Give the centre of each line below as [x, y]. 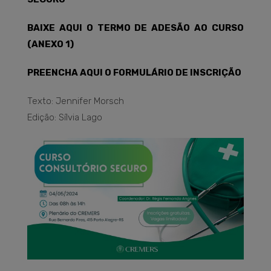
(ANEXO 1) [51, 44]
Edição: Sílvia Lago [65, 118]
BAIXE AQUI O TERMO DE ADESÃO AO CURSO [135, 28]
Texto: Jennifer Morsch [76, 101]
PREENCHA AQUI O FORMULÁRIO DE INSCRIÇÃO [134, 73]
